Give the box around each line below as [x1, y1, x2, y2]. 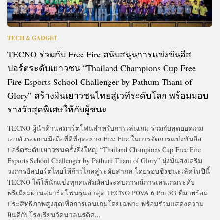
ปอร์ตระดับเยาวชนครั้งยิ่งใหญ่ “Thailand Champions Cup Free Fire [7, 144, 201, 154]
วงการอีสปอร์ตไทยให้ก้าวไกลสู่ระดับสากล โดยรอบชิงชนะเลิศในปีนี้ [7, 166, 210, 176]
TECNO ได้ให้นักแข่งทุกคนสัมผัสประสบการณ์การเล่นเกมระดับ [7, 177, 195, 187]
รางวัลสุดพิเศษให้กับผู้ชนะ [7, 103, 107, 115]
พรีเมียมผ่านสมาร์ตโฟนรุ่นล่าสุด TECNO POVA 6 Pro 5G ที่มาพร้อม [7, 188, 208, 197]
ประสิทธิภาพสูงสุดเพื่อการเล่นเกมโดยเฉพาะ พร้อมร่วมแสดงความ [7, 198, 204, 208]
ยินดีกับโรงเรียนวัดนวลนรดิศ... [7, 209, 101, 219]
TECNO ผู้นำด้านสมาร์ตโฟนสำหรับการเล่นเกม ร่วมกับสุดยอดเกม [7, 123, 203, 133]
